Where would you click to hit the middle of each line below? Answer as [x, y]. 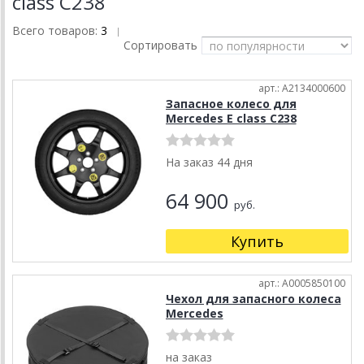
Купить [257, 242]
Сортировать [160, 45]
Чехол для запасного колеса [253, 299]
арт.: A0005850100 [302, 284]
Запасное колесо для [231, 104]
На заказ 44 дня [209, 162]
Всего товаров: [56, 31]
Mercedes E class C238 [231, 119]
